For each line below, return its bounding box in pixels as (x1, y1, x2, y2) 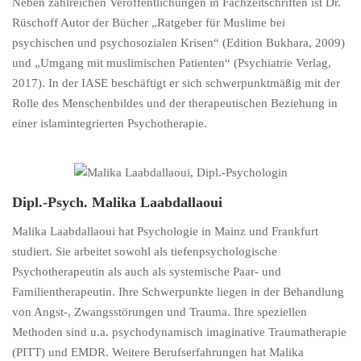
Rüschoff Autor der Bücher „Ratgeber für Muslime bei (12, 16, 285, 30)
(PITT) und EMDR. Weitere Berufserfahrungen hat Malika (12, 346, 304, 359)
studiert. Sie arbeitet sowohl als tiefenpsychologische (12, 245, 277, 259)
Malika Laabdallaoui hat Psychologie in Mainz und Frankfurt (12, 225, 318, 239)
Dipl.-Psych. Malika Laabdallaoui (12, 194, 222, 211)
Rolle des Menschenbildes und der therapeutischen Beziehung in (12, 97, 338, 110)
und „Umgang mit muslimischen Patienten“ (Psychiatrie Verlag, (12, 56, 331, 70)
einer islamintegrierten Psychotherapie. (12, 117, 207, 131)
